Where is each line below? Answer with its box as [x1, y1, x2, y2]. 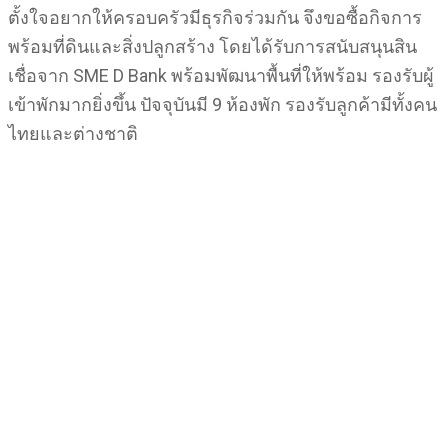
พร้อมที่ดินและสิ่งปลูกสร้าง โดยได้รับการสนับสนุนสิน [8, 36, 417, 57]
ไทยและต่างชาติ [8, 123, 142, 144]
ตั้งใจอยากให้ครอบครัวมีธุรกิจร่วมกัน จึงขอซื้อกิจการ [8, 7, 422, 28]
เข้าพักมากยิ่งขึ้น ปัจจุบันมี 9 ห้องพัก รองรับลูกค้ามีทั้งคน [8, 94, 437, 115]
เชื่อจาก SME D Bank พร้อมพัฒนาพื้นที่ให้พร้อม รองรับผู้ [8, 65, 434, 86]
